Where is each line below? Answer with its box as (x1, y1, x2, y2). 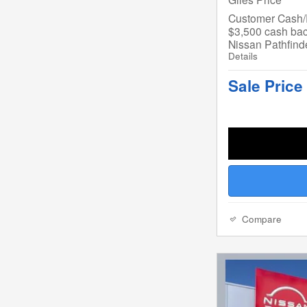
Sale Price (228, 74, 303, 97)
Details (228, 49, 258, 62)
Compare (242, 212, 282, 226)
